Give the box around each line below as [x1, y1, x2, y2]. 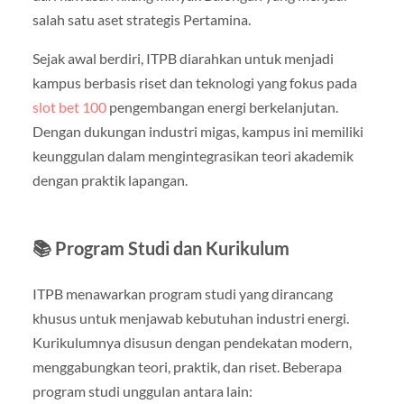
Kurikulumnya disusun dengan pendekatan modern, [32, 334, 352, 352]
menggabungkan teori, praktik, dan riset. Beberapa [32, 358, 342, 376]
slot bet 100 [32, 98, 106, 116]
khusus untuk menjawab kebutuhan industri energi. [32, 309, 349, 327]
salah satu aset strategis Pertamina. [32, 11, 251, 28]
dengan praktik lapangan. [32, 171, 188, 189]
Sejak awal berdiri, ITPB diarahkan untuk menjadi [32, 50, 334, 68]
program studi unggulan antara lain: [32, 382, 252, 400]
